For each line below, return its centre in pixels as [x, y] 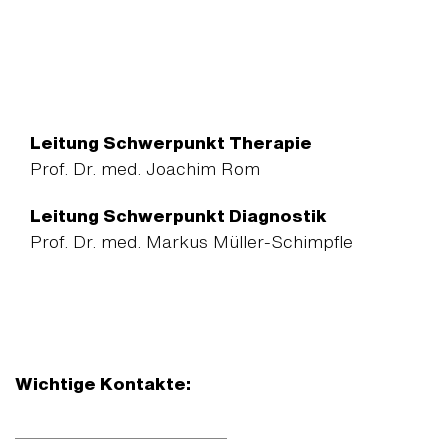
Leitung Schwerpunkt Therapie [171, 143]
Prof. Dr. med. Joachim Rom [145, 169]
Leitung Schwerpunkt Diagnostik [178, 216]
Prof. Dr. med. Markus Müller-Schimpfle [191, 242]
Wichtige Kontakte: [103, 384]
